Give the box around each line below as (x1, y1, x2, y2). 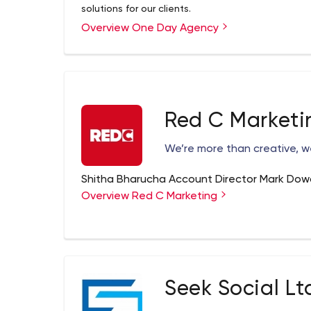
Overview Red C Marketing (81, 191, 220, 202)
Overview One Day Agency (81, 23, 221, 34)
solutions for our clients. (81, 4, 191, 14)
